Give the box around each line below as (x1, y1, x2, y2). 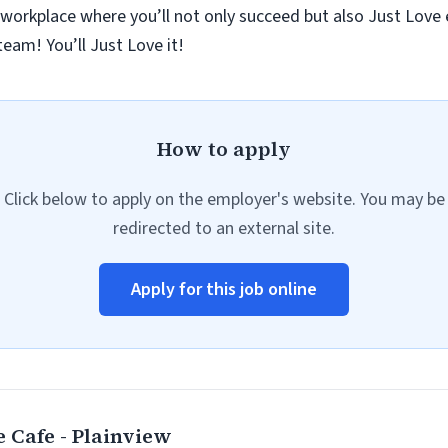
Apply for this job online (131, 277, 317, 302)
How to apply (157, 135, 291, 163)
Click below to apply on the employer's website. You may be (3, 187, 445, 212)
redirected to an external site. (113, 216, 335, 241)
